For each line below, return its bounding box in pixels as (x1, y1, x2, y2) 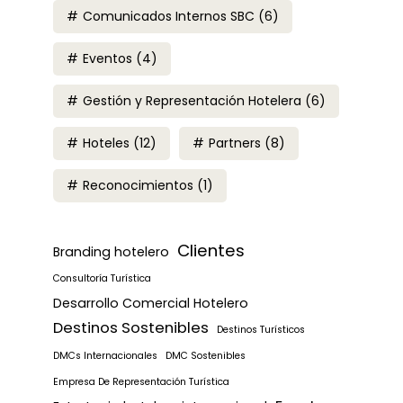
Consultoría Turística (53, 272, 151, 286)
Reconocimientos (83, 176, 193, 195)
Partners (209, 134, 261, 153)
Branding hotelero (53, 243, 169, 262)
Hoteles (83, 134, 130, 153)
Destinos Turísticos (217, 323, 305, 337)
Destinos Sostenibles (53, 318, 209, 339)
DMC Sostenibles (166, 349, 246, 363)
